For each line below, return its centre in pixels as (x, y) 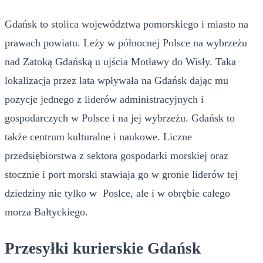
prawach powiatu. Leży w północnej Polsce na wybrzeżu (126, 43)
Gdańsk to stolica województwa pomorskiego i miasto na (127, 24)
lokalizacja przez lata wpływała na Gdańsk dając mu (117, 80)
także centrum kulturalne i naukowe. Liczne (98, 136)
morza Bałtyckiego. (48, 212)
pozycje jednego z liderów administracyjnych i (104, 99)
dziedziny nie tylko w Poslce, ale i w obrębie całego (117, 193)
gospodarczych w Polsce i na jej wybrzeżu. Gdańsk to (120, 118)
